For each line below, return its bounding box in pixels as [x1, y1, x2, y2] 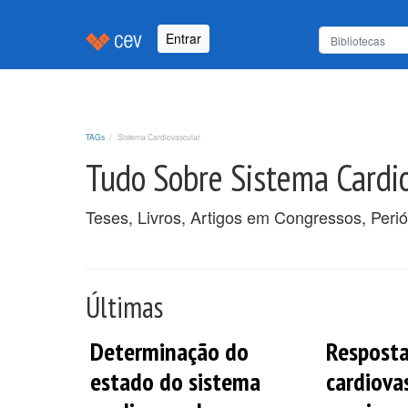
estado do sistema [90, 363, 260, 398]
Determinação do [90, 333, 249, 368]
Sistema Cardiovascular [117, 130, 200, 142]
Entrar [166, 29, 201, 48]
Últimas [86, 287, 163, 326]
